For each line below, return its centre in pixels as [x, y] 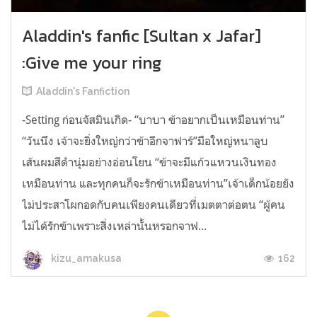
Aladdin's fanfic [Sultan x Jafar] [142, 35]
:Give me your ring [92, 62]
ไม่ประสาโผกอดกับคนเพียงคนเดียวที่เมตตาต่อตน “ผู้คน [154, 204]
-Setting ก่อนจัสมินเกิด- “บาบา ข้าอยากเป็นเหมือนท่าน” [153, 119]
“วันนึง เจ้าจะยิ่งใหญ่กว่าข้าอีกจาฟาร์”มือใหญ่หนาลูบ [145, 140]
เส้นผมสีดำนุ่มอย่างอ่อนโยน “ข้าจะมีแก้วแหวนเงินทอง [149, 162]
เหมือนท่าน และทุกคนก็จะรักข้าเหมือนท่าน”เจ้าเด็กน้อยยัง [158, 183]
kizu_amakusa [85, 259]
